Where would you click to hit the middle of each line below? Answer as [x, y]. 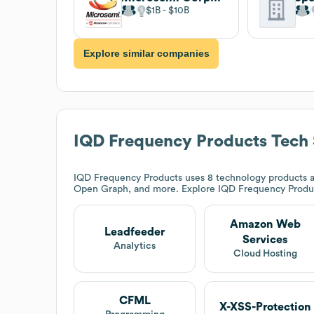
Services [265, 239]
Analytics [135, 246]
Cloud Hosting [265, 253]
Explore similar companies [146, 54]
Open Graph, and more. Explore [146, 189]
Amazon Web [265, 224]
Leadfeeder [135, 232]
